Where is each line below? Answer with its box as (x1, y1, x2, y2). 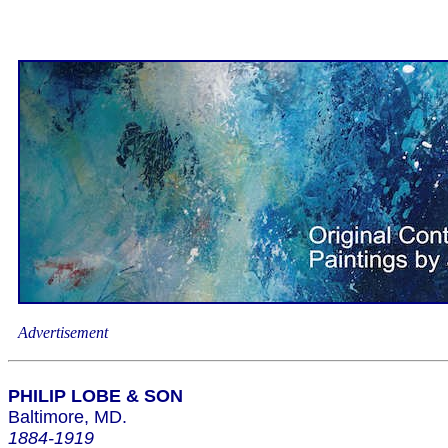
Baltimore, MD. (8, 407, 127, 427)
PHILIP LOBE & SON (8, 386, 183, 406)
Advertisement (18, 324, 108, 341)
